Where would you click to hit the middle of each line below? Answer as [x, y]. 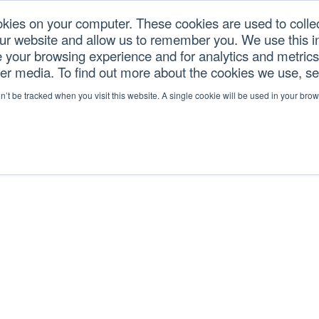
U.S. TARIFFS [87, 47]
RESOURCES [239, 47]
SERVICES [163, 47]
